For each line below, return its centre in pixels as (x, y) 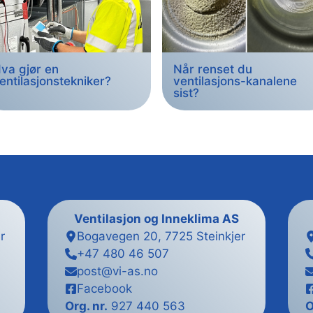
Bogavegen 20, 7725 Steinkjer (161, 236)
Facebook (104, 288)
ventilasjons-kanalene (235, 81)
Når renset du (213, 69)
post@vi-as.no (117, 271)
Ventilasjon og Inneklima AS (156, 218)
